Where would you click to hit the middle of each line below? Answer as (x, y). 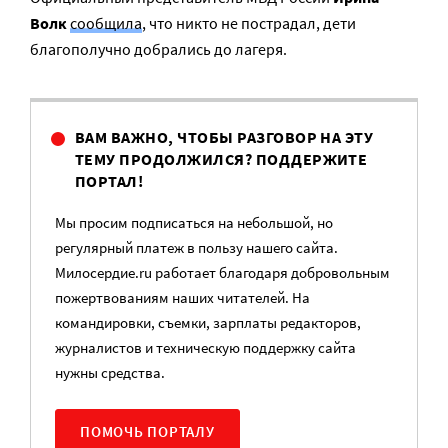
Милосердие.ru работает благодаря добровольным (222, 272)
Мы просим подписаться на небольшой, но (194, 222)
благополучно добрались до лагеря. (158, 49)
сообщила (106, 23)
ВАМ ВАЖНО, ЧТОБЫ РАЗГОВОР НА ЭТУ (224, 137)
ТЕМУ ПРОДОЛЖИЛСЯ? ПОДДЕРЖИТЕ (221, 159)
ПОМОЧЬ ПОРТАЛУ (147, 431)
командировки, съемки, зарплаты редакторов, (208, 322)
